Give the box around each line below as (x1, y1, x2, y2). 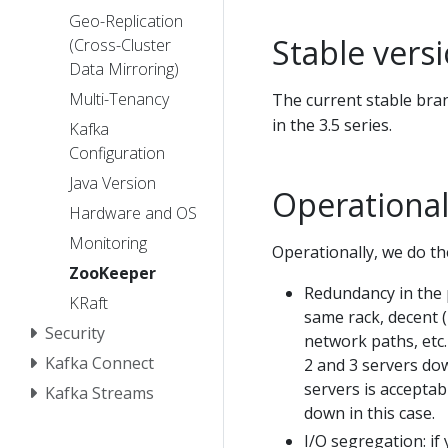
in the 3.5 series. (272, 113, 392, 136)
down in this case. (304, 401, 435, 424)
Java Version (69, 171, 156, 194)
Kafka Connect (45, 351, 154, 374)
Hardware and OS (69, 201, 197, 224)
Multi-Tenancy (69, 87, 169, 110)
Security (45, 321, 105, 344)
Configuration (69, 141, 165, 164)
